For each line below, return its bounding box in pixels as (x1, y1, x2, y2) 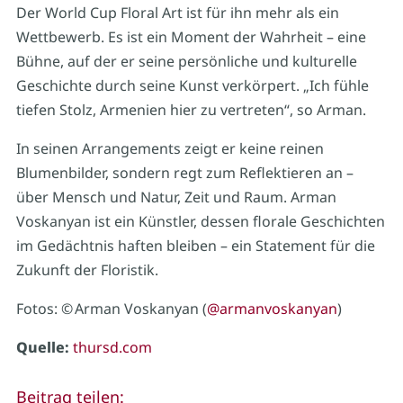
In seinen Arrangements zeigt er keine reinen (15, 139, 324, 159)
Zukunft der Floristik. (15, 260, 158, 281)
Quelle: (15, 337, 69, 358)
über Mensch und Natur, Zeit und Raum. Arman (15, 187, 336, 208)
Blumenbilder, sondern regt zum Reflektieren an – (15, 163, 354, 184)
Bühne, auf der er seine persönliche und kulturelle (15, 51, 357, 72)
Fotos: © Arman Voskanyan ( (15, 299, 207, 319)
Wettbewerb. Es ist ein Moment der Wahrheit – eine (15, 27, 366, 48)
